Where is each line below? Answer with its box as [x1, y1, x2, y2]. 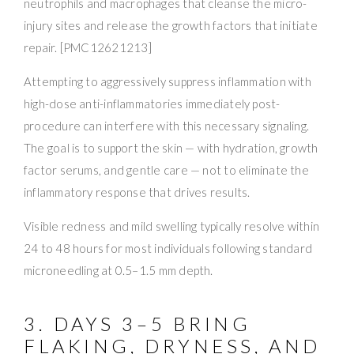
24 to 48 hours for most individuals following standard [24, 240, 313, 255]
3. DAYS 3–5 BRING [24, 311, 251, 335]
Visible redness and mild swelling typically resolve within [24, 218, 320, 233]
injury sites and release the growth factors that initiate [24, 17, 318, 32]
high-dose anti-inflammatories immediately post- [24, 96, 281, 111]
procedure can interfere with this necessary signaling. [24, 118, 310, 133]
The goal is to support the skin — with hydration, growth [24, 140, 318, 155]
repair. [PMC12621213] [24, 40, 152, 55]
